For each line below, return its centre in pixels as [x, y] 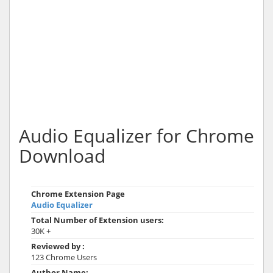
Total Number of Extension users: [97, 220]
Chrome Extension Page [78, 193]
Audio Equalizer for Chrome [136, 135]
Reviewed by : [58, 246]
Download [62, 155]
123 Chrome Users [64, 257]
